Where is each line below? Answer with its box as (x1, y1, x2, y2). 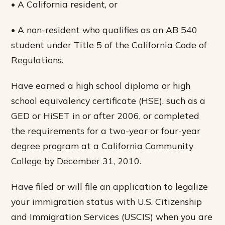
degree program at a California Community (11, 140, 194, 152)
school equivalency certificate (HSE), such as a (11, 95, 206, 106)
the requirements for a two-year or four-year (11, 125, 201, 137)
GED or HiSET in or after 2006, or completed (11, 110, 200, 122)
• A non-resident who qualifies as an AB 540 (11, 24, 198, 35)
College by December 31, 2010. (11, 155, 142, 167)
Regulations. (11, 54, 64, 65)
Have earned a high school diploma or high (11, 80, 191, 91)
